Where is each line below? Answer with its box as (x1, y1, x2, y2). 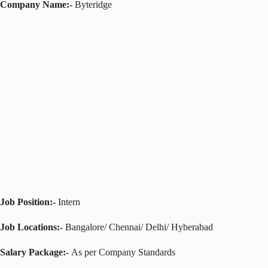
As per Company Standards (69, 246, 175, 257)
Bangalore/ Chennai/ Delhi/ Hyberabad (63, 221, 213, 232)
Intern (56, 196, 80, 207)
